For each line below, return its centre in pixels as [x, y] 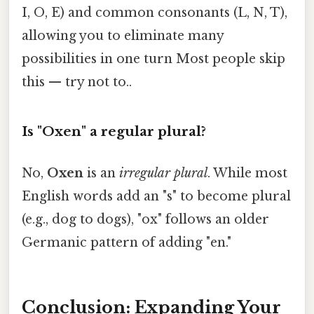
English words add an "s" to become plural [156, 197]
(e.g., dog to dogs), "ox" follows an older [145, 220]
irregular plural [163, 173]
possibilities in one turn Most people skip [153, 59]
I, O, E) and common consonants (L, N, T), [155, 13]
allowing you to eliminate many [123, 36]
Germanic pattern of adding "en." [127, 243]
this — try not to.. [77, 82]
